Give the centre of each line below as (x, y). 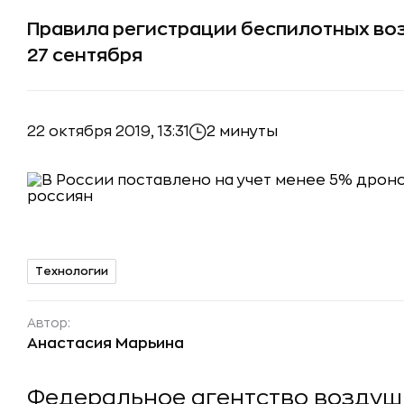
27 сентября (85, 55)
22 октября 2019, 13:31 (108, 131)
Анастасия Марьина (106, 344)
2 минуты (242, 132)
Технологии (72, 271)
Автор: (49, 323)
